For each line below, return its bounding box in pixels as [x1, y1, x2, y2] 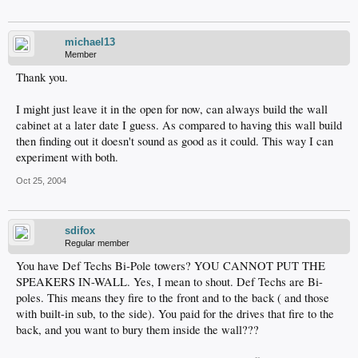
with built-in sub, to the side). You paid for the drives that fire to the [16, 306, 334, 321]
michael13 [65, 36, 115, 48]
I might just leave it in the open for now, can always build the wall [16, 101, 328, 117]
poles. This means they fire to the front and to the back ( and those [16, 290, 329, 305]
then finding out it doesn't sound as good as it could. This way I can [16, 133, 333, 149]
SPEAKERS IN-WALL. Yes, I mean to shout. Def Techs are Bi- [16, 274, 323, 289]
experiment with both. [16, 149, 118, 165]
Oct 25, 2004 [16, 176, 66, 185]
